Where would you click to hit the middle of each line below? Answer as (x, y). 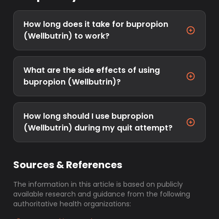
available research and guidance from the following (102, 194)
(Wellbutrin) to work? (67, 36)
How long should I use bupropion (89, 116)
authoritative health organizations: (72, 204)
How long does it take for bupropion (96, 24)
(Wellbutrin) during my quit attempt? (98, 128)
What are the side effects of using (92, 70)
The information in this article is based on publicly (98, 184)
